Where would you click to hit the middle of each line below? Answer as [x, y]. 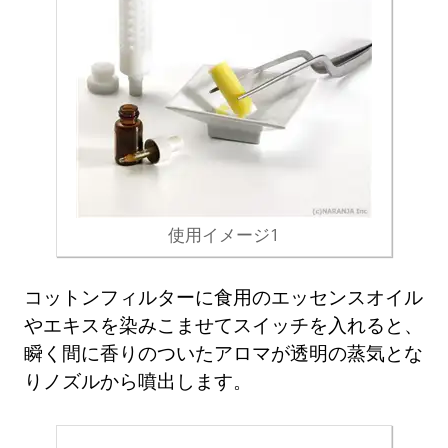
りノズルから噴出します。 [138, 381]
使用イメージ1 [224, 234]
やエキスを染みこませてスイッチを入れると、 [224, 325]
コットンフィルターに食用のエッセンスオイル [224, 297]
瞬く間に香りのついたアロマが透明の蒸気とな [224, 353]
